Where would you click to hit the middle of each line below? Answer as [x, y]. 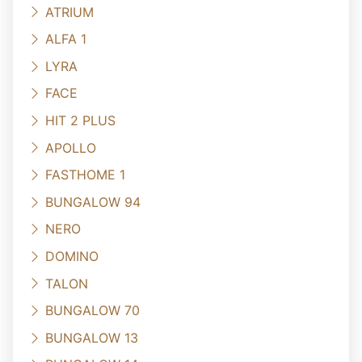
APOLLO [71, 147]
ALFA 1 [66, 39]
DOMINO [72, 256]
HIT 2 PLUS [80, 120]
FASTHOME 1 [85, 175]
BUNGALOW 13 [92, 337]
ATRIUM [69, 12]
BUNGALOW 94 [93, 202]
